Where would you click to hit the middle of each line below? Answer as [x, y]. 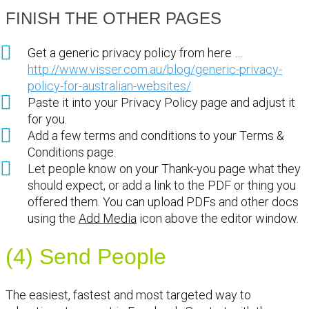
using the [53, 218]
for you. [47, 119]
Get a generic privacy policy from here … [139, 52]
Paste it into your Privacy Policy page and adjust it [161, 102]
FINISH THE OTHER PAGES [113, 18]
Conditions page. [72, 152]
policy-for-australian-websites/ [109, 86]
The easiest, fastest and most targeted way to [128, 295]
